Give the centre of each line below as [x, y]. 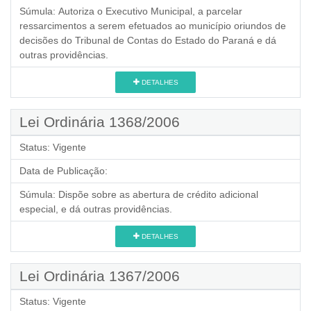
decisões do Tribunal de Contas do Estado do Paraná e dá [148, 40]
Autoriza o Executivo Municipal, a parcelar [150, 11]
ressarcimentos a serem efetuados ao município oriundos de [153, 25]
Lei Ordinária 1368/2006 [100, 121]
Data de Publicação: [64, 170]
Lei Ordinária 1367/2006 [100, 276]
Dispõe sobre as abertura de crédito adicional [158, 194]
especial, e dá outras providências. [96, 209]
